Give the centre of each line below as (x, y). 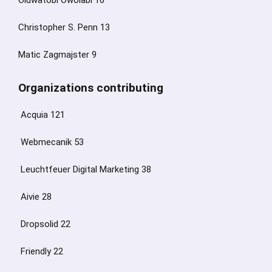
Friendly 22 (41, 252)
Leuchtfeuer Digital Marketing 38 (85, 170)
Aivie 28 (35, 197)
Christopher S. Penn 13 (64, 28)
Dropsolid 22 (44, 224)
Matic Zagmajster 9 (57, 55)
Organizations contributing (91, 88)
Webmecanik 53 (51, 142)
